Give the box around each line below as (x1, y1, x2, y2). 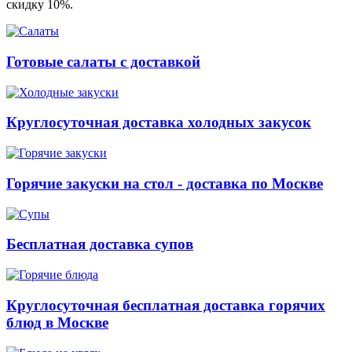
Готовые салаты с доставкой (6, 53, 200, 71)
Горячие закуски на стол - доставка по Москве (6, 174, 323, 192)
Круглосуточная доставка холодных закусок (6, 114, 311, 131)
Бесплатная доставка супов (6, 236, 193, 253)
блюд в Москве (6, 313, 108, 331)
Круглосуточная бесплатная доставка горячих (6, 296, 325, 313)
